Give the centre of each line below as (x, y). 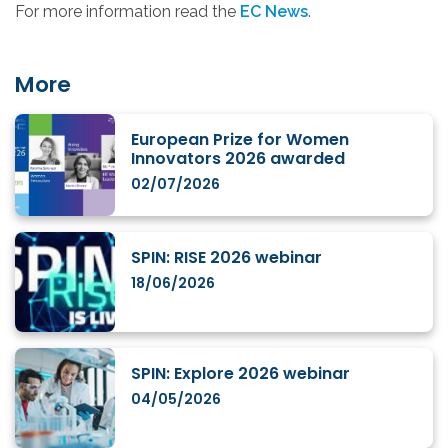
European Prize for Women (240, 140)
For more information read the (127, 12)
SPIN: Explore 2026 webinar (240, 374)
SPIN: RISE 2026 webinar (226, 258)
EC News (274, 12)
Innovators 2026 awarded (238, 159)
